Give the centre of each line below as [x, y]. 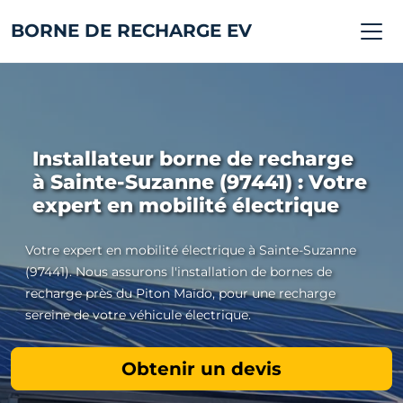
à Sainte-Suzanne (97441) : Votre [200, 182]
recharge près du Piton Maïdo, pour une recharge [180, 293]
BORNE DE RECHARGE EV [131, 31]
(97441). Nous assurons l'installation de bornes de [179, 272]
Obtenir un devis [201, 369]
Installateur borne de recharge [193, 159]
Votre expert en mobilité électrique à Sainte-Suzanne [191, 250]
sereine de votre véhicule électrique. [138, 315]
